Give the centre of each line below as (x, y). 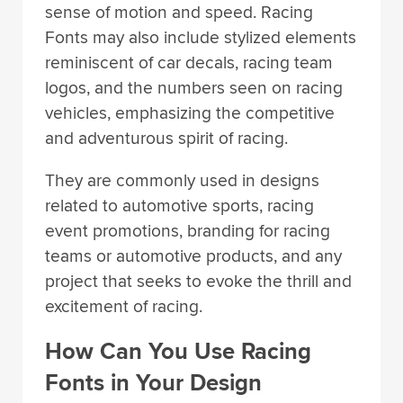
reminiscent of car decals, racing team (189, 63)
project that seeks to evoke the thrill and (198, 281)
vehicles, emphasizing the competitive (190, 113)
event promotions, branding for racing (188, 231)
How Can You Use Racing (178, 352)
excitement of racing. (124, 306)
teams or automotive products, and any (193, 256)
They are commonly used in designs (182, 180)
